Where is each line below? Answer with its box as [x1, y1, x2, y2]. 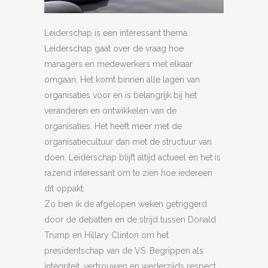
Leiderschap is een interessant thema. [44, 28, 189, 38]
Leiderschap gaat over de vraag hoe [44, 44, 184, 53]
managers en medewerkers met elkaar [44, 59, 193, 69]
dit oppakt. [44, 184, 85, 193]
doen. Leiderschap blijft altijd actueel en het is [44, 153, 221, 162]
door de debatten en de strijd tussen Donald [44, 215, 216, 224]
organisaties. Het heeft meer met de [44, 121, 182, 131]
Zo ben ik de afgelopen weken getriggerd [44, 199, 207, 209]
